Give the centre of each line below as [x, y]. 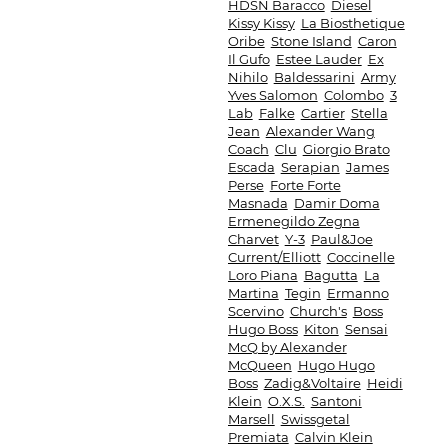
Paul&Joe [341, 239]
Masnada [257, 203]
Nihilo [247, 77]
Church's [318, 311]
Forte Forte [305, 185]
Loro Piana [262, 275]
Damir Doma [336, 203]
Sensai [366, 329]
